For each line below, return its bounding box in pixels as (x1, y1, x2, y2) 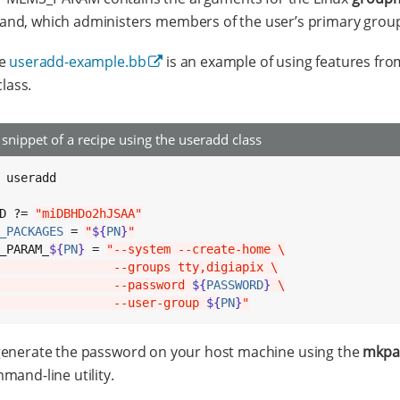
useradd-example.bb (9, 51, 146, 71)
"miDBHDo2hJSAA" (35, 205, 142, 221)
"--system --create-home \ (106, 241, 285, 256)
